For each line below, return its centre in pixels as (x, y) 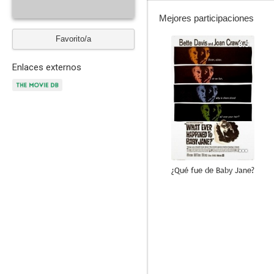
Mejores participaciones (206, 18)
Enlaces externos (47, 67)
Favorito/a (73, 39)
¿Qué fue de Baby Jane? (213, 170)
